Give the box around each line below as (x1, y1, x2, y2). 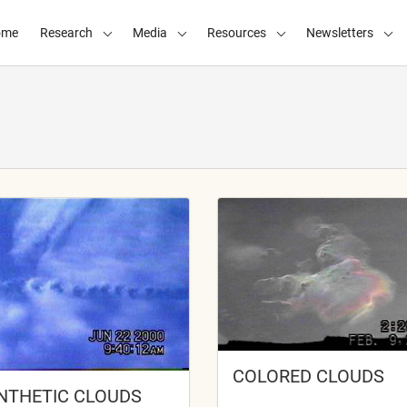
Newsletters (305, 25, 373, 40)
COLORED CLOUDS (232, 364, 384, 387)
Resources (206, 25, 266, 40)
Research (39, 25, 93, 40)
